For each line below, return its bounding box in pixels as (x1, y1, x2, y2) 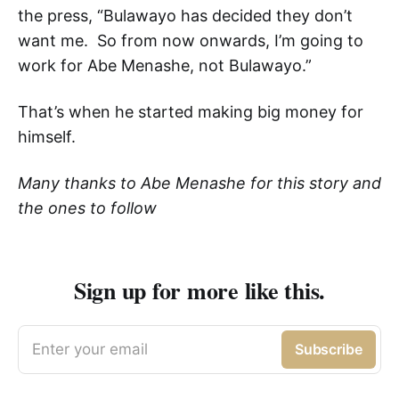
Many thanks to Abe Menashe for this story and (18, 174, 381, 193)
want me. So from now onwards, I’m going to (18, 31, 363, 51)
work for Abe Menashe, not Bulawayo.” (18, 56, 312, 76)
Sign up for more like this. (74, 273, 325, 308)
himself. (18, 127, 76, 147)
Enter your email (32, 340, 148, 359)
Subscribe (294, 340, 362, 359)
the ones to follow (18, 199, 157, 218)
